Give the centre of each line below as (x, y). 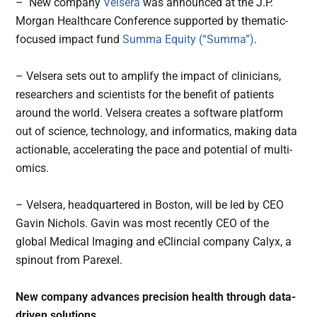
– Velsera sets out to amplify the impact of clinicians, (149, 76)
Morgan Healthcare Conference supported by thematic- (152, 21)
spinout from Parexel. (69, 260)
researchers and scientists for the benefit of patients (145, 95)
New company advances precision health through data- (156, 297)
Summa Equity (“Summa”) (189, 40)
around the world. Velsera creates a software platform (150, 113)
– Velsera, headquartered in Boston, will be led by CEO (150, 205)
